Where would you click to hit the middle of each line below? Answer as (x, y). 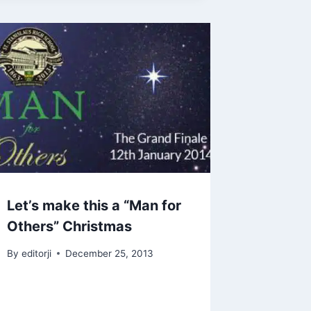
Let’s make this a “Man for (94, 205)
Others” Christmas (70, 226)
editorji (36, 253)
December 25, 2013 (109, 253)
